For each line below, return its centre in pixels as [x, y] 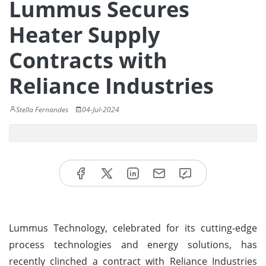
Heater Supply [84, 35]
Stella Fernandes [42, 110]
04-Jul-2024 [101, 110]
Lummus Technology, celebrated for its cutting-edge [133, 228]
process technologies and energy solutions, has [133, 244]
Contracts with [88, 60]
